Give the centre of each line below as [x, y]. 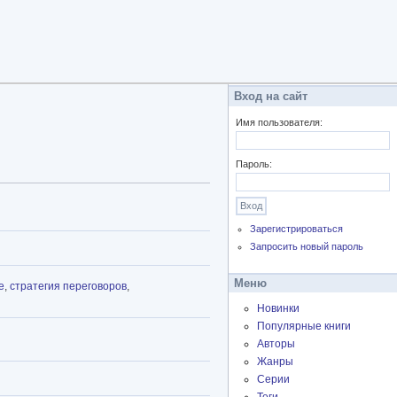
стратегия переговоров [68, 287]
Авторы [276, 344]
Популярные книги [304, 327]
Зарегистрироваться [297, 229]
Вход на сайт [271, 96]
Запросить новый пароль [307, 247]
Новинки [278, 309]
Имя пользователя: [279, 122]
